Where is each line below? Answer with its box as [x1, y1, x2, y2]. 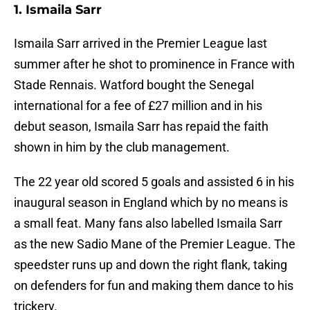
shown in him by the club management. [14, 140, 230, 155]
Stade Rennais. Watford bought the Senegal [14, 77, 254, 93]
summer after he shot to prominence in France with [14, 57, 295, 72]
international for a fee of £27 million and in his [14, 98, 262, 113]
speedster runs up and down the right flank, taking [14, 257, 287, 273]
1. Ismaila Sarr [14, 2, 102, 18]
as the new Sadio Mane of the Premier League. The [14, 237, 295, 252]
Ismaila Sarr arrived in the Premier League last [14, 36, 267, 51]
